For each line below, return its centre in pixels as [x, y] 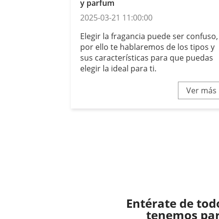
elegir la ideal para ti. [119, 69]
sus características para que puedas [147, 58]
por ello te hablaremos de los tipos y [148, 47]
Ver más [202, 91]
